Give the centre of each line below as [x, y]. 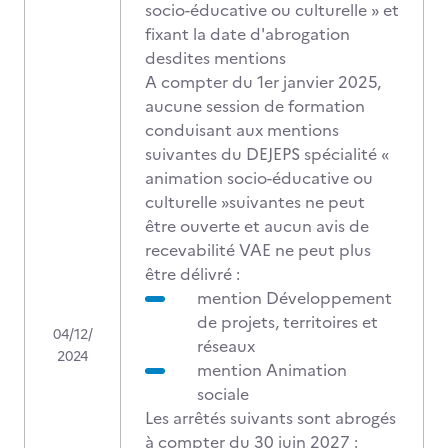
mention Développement [294, 298]
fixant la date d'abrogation [247, 34]
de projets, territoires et [287, 322]
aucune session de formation [255, 106]
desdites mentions [215, 58]
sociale [223, 394]
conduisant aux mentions [242, 130]
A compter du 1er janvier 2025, [263, 82]
